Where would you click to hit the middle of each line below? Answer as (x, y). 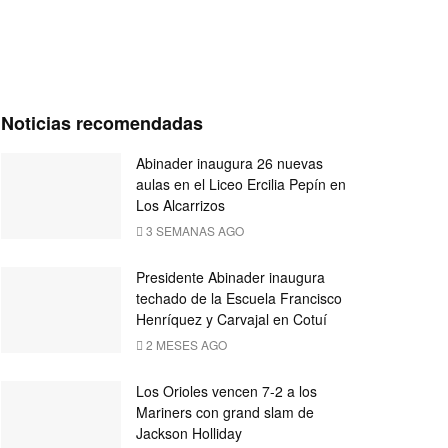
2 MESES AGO (185, 344)
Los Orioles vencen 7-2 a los (226, 391)
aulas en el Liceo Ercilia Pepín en (241, 184)
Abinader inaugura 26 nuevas (229, 163)
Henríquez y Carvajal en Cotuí (231, 319)
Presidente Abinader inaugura (230, 277)
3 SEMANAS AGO (193, 230)
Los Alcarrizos (180, 205)
